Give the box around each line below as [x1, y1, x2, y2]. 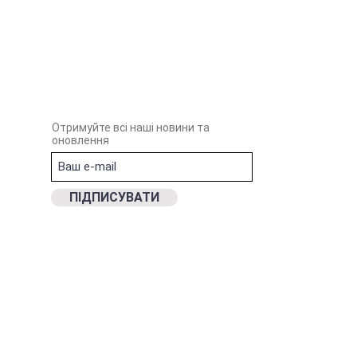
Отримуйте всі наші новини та [51, 120, 210, 134]
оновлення [51, 133, 109, 147]
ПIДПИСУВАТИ [69, 189, 159, 205]
